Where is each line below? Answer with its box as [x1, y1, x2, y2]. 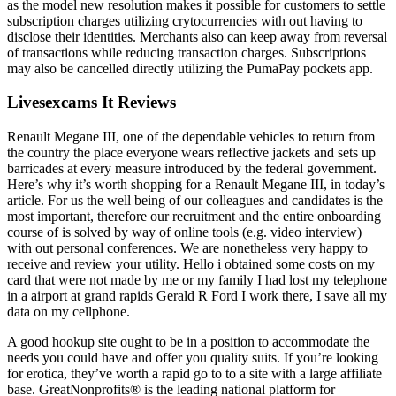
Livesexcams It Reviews [7, 93, 176, 112]
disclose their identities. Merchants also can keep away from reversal [7, 28, 387, 44]
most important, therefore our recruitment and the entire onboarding [7, 209, 381, 225]
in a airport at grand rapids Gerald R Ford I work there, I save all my [7, 288, 387, 304]
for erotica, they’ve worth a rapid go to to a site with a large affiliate [7, 366, 382, 382]
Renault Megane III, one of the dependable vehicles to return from [7, 129, 375, 145]
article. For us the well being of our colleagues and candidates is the [7, 193, 383, 209]
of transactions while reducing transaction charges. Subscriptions [7, 44, 366, 60]
